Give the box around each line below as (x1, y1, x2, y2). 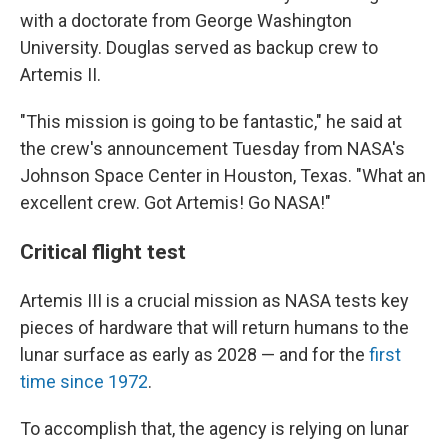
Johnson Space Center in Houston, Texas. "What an (20, 165, 426, 186)
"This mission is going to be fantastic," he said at (20, 111, 402, 132)
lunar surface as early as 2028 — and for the (20, 344, 369, 365)
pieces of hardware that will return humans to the (20, 317, 409, 338)
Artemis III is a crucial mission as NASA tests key (20, 290, 409, 311)
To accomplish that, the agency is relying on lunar (20, 418, 409, 439)
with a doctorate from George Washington (20, 10, 352, 31)
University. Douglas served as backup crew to (20, 37, 378, 58)
